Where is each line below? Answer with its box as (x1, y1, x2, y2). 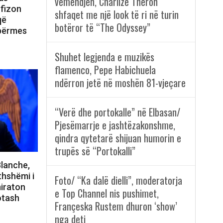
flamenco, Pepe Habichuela (54, 62, 156, 78)
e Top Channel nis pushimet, (54, 186, 159, 201)
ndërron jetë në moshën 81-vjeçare (54, 75, 186, 91)
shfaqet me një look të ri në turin (54, 7, 179, 22)
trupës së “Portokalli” (54, 143, 135, 159)
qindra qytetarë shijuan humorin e (54, 130, 181, 146)
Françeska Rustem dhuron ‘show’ (54, 199, 177, 214)
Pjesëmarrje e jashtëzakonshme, (54, 117, 175, 133)
